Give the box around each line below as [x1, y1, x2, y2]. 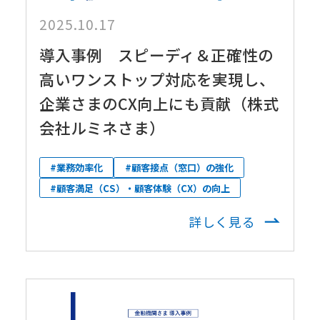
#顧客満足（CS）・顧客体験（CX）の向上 [50, 181, 231, 195]
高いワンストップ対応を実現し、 [39, 68, 275, 91]
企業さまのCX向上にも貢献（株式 [39, 92, 279, 115]
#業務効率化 [50, 160, 104, 174]
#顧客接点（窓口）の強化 [124, 160, 234, 174]
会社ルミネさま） [39, 116, 165, 139]
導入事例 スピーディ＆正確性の [39, 44, 274, 66]
